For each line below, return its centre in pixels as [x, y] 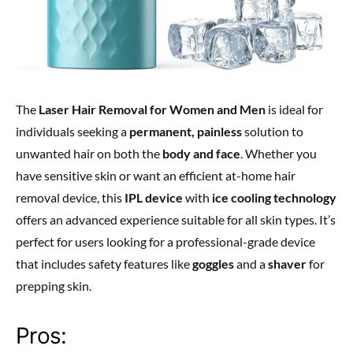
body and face [201, 154]
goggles [213, 264]
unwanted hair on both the [89, 154]
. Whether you [279, 154]
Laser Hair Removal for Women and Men [152, 110]
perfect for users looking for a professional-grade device [165, 242]
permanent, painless [186, 132]
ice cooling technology [274, 198]
